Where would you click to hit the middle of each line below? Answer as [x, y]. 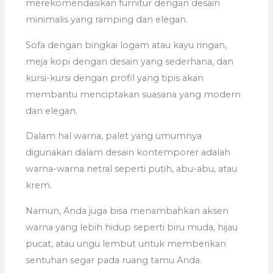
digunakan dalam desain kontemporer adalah [128, 153]
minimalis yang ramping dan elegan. [107, 20]
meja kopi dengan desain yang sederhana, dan [130, 61]
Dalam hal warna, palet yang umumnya [114, 136]
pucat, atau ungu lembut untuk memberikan [126, 243]
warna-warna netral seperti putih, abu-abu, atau [132, 169]
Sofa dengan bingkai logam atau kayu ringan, [126, 45]
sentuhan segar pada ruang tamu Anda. [114, 260]
